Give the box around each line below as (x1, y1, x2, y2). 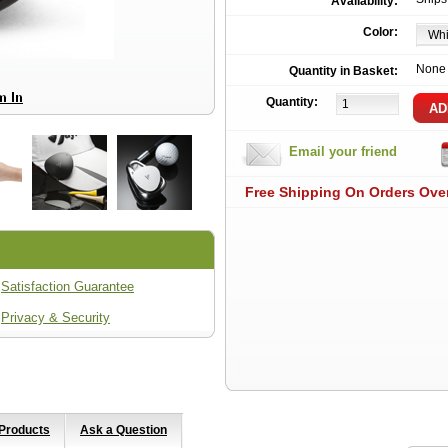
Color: (363, 25, 398, 39)
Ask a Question (80, 423, 167, 437)
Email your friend (289, 144, 397, 159)
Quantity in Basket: (289, 64, 398, 78)
